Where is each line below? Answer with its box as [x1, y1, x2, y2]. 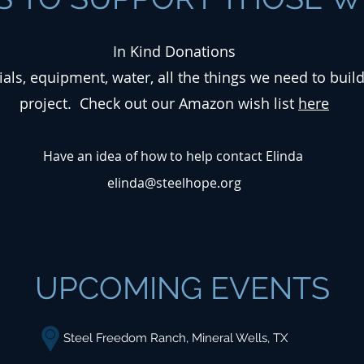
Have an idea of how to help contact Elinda [42, 147, 306, 165]
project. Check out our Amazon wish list [19, 93, 298, 113]
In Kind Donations [113, 41, 236, 61]
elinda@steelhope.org [107, 174, 241, 192]
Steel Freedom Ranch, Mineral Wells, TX [63, 331, 288, 345]
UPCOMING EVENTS [34, 270, 330, 306]
